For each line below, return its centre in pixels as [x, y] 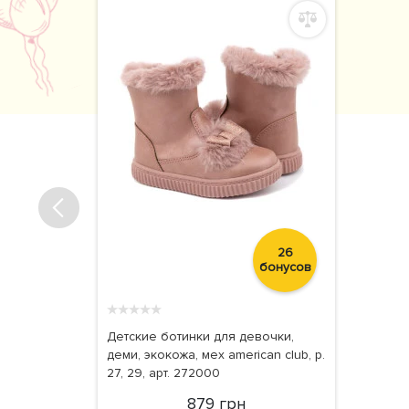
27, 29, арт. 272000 [163, 373]
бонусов [285, 267]
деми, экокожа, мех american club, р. [216, 355]
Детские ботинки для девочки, [200, 337]
